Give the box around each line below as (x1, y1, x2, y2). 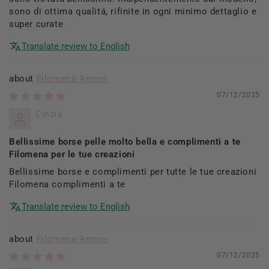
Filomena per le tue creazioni (9, 148, 135, 160)
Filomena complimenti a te (9, 178, 126, 190)
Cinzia (35, 108, 62, 119)
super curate (9, 18, 64, 29)
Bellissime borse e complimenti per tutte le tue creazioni (9, 166, 257, 177)
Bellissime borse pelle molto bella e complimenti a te (9, 136, 241, 147)
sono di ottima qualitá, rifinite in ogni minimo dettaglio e (9, 5, 257, 17)
